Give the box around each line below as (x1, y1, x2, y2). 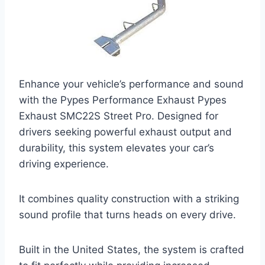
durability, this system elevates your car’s (19, 142, 214, 154)
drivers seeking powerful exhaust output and (19, 126, 232, 138)
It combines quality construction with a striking (19, 193, 239, 205)
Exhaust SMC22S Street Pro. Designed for (19, 110, 218, 122)
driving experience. (19, 158, 109, 170)
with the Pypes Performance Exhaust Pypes (19, 94, 227, 106)
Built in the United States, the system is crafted (19, 244, 244, 256)
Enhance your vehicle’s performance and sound (19, 78, 244, 91)
